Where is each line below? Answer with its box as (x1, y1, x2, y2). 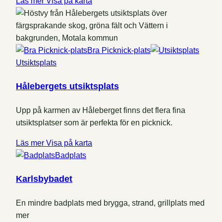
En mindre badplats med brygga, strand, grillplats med (16, 198, 205, 207)
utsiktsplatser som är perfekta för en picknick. (16, 118, 172, 127)
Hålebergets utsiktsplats (16, 81, 119, 92)
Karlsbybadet (16, 174, 72, 184)
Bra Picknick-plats (87, 46, 151, 55)
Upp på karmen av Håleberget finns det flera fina (16, 106, 185, 115)
